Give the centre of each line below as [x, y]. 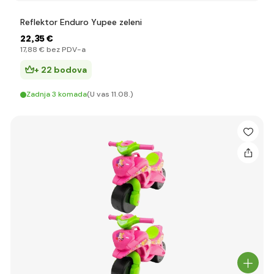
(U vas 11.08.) [110, 94]
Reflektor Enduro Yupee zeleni [81, 22]
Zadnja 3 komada [57, 94]
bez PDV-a [65, 50]
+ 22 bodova [61, 70]
